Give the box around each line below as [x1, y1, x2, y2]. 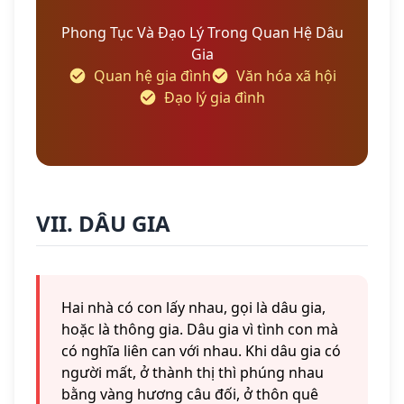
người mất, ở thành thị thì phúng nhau [61, 363, 324, 383]
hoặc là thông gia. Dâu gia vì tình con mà [61, 319, 338, 340]
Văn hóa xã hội [235, 66, 336, 87]
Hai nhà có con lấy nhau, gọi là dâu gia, [61, 298, 326, 318]
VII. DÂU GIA [36, 208, 170, 239]
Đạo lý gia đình [164, 87, 265, 108]
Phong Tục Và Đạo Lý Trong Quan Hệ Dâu [60, 23, 344, 43]
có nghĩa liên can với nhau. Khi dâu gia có [61, 341, 341, 362]
